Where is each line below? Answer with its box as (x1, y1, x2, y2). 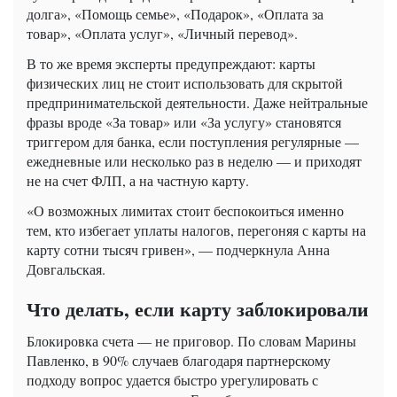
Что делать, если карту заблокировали (27, 293, 369, 323)
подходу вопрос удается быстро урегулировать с (27, 370, 318, 389)
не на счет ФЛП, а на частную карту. (27, 170, 249, 190)
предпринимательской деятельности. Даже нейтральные (27, 92, 368, 112)
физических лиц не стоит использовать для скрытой (27, 73, 343, 92)
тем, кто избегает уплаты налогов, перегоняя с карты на (27, 220, 366, 239)
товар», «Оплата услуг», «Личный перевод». (27, 23, 298, 43)
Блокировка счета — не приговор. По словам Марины (27, 331, 356, 350)
